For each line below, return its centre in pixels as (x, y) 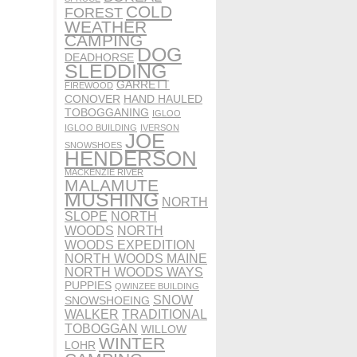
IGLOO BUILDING (101, 127)
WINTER (132, 343)
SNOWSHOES (93, 145)
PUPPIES (88, 285)
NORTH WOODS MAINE (136, 258)
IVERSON (160, 127)
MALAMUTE (112, 185)
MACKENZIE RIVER (104, 172)
